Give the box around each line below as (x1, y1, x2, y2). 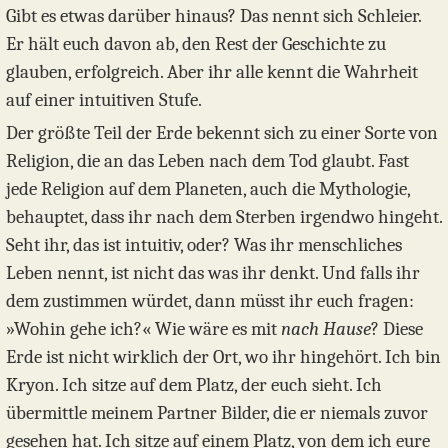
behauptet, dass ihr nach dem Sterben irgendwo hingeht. (6, 206, 442, 229)
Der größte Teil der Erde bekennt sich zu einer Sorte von (6, 122, 438, 145)
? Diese (371, 318, 423, 341)
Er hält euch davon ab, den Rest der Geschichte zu (6, 33, 386, 56)
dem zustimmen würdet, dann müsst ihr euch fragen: (6, 290, 414, 313)
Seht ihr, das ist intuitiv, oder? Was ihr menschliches (6, 234, 402, 257)
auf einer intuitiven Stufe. (6, 89, 202, 112)
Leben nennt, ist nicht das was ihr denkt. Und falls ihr (6, 262, 420, 285)
